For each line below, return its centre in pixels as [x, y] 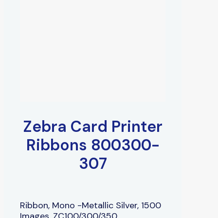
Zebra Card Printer [93, 126]
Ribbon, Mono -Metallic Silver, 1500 [91, 205]
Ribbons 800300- [93, 145]
